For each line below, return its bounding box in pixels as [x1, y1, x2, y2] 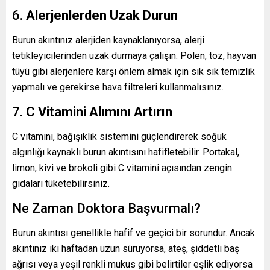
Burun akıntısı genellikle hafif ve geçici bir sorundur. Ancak [12, 227, 255, 239]
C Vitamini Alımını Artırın [26, 104, 172, 119]
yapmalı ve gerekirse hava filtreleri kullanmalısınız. [12, 81, 224, 93]
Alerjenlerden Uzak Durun [26, 7, 178, 23]
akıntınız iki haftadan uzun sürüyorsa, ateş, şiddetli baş [12, 242, 239, 254]
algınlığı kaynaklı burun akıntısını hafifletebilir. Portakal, [12, 146, 239, 158]
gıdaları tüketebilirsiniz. [12, 177, 110, 189]
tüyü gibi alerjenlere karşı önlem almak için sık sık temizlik [12, 65, 255, 77]
